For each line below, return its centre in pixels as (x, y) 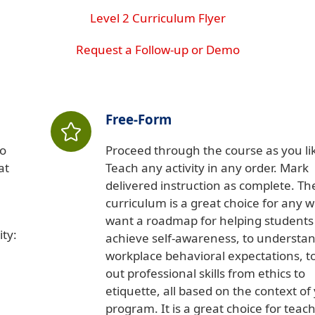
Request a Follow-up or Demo (157, 50)
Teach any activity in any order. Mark (207, 168)
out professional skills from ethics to (205, 274)
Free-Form (139, 120)
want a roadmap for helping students (210, 221)
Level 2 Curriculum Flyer (157, 18)
